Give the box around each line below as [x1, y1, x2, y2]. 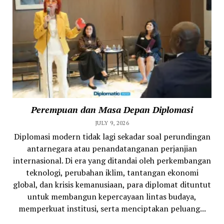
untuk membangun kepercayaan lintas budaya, [27, 190, 196, 202]
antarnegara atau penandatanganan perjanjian [27, 142, 197, 154]
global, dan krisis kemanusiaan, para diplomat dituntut [13, 178, 211, 190]
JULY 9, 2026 [94, 118, 129, 126]
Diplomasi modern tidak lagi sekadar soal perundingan [13, 130, 210, 142]
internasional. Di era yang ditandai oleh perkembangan [13, 154, 211, 166]
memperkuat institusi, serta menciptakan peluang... [18, 202, 206, 214]
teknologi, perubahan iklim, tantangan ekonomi [25, 166, 198, 178]
